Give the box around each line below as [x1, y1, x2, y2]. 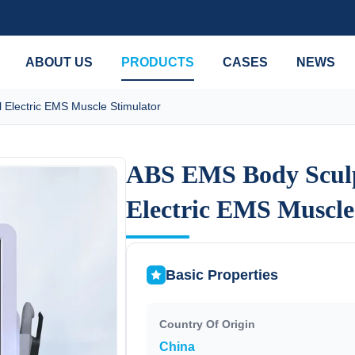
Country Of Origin [158, 318, 255, 330]
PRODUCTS [120, 55, 194, 69]
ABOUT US [25, 55, 93, 69]
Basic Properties [165, 267, 278, 283]
